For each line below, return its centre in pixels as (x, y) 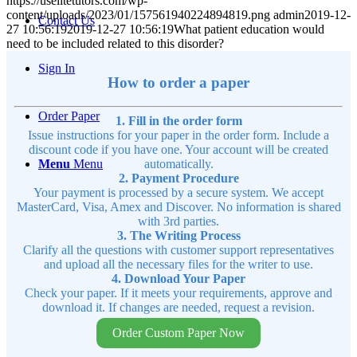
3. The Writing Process (178, 236)
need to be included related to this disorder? (115, 43)
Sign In (57, 68)
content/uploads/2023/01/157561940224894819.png (138, 14)
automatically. (178, 164)
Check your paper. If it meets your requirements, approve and (178, 293)
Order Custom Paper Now (178, 333)
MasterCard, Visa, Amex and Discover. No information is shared (178, 207)
